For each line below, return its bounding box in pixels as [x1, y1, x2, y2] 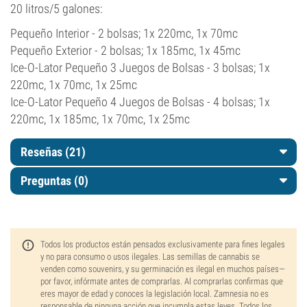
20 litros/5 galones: [10, 1, 103, 16]
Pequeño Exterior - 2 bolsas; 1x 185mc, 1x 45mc [10, 43, 241, 58]
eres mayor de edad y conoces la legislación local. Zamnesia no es [40, 288, 269, 299]
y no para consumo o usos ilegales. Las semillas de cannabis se [40, 251, 260, 262]
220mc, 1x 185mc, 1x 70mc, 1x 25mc [10, 112, 190, 126]
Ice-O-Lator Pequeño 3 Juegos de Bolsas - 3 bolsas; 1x [10, 60, 270, 75]
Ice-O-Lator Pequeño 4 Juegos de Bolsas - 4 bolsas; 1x [10, 95, 270, 109]
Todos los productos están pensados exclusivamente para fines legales [40, 239, 285, 249]
